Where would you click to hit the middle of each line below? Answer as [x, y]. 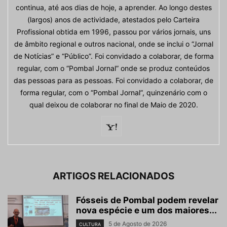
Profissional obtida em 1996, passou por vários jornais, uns [113, 32]
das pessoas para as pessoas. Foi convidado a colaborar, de [113, 81]
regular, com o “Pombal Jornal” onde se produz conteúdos [113, 68]
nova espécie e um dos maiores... [146, 211]
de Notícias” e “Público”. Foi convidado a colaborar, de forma [113, 56]
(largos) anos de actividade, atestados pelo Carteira [113, 20]
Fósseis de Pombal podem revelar [147, 200]
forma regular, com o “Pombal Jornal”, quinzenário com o [113, 93]
